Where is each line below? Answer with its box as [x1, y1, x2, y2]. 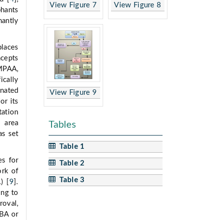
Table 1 [55, 142, 85, 150]
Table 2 [55, 159, 85, 167]
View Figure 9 [50, 88, 97, 96]
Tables [48, 119, 76, 130]
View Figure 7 [50, 1, 97, 9]
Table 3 [55, 176, 85, 184]
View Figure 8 [114, 1, 162, 9]
